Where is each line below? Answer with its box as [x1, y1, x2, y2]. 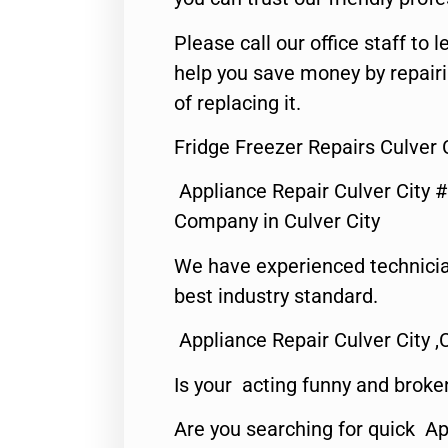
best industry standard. [174, 283, 378, 308]
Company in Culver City [174, 209, 380, 234]
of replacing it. [174, 90, 301, 115]
